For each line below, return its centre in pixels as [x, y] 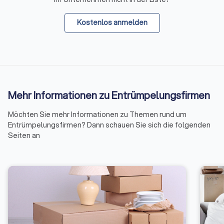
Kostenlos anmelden [112, 23]
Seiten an [24, 136]
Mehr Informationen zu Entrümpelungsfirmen [109, 95]
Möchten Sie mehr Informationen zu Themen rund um [97, 115]
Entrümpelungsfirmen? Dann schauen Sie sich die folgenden [109, 125]
